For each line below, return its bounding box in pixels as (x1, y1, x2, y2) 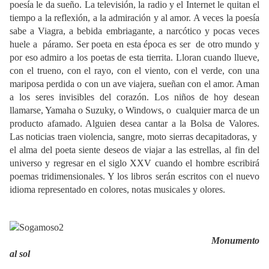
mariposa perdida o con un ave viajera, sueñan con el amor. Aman (10, 79, 259, 89)
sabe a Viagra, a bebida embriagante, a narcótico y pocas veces (10, 26, 259, 37)
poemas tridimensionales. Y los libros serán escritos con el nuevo (10, 171, 259, 182)
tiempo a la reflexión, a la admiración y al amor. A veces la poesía (10, 13, 259, 23)
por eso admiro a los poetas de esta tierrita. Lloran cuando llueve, (10, 52, 259, 63)
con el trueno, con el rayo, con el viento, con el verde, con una (10, 65, 259, 76)
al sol (10, 249, 30, 259)
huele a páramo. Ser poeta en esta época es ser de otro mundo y (10, 39, 259, 50)
